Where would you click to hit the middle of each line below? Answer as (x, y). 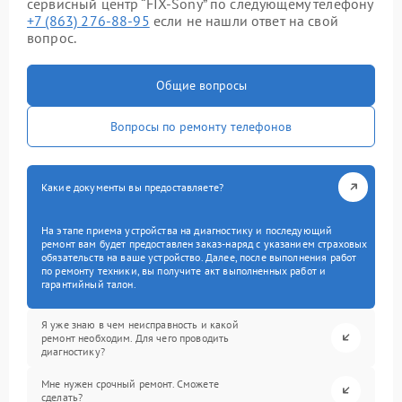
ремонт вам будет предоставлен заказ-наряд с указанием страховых (205, 243)
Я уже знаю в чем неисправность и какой (140, 324)
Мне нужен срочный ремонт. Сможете (130, 384)
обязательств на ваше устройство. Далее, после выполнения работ (199, 257)
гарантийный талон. (89, 284)
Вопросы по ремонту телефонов (201, 126)
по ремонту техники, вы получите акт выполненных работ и (184, 270)
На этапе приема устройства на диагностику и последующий (187, 230)
